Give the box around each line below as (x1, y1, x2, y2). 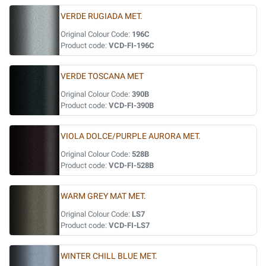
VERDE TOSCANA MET (61, 71, 144, 81)
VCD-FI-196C (109, 41, 154, 50)
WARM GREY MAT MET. (61, 191, 146, 201)
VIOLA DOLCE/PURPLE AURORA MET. (61, 131, 201, 141)
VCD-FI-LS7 (109, 221, 150, 230)
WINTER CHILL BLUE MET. (61, 251, 157, 261)
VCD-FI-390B (109, 101, 154, 110)
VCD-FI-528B (109, 161, 154, 170)
